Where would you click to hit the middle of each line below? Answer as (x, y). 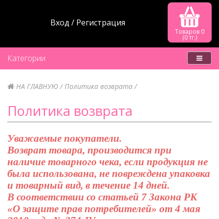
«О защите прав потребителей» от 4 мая (104, 209)
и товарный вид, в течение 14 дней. (88, 186)
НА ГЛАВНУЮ (36, 86)
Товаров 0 (190, 31)
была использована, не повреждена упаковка (109, 174)
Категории (26, 58)
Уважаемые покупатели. (65, 139)
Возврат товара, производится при (89, 150)
